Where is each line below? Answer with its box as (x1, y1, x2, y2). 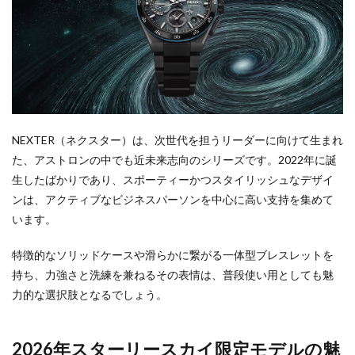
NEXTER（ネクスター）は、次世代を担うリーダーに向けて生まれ (12, 133, 343, 147)
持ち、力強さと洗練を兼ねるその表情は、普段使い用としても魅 (12, 268, 334, 282)
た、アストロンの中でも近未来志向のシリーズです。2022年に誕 (12, 153, 337, 167)
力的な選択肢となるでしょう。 (12, 288, 167, 302)
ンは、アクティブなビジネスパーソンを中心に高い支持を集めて (12, 193, 334, 207)
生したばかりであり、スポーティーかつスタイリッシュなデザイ (12, 173, 334, 187)
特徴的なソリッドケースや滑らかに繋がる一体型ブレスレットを (12, 248, 334, 262)
